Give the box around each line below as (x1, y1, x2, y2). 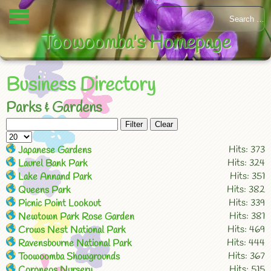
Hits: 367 (228, 250, 265, 263)
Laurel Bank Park (18, 157, 88, 170)
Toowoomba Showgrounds (18, 250, 120, 263)
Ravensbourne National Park (18, 237, 132, 250)
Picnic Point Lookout (18, 197, 101, 210)
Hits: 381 (229, 210, 265, 223)
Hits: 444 (227, 237, 265, 249)
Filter (125, 120, 143, 129)
